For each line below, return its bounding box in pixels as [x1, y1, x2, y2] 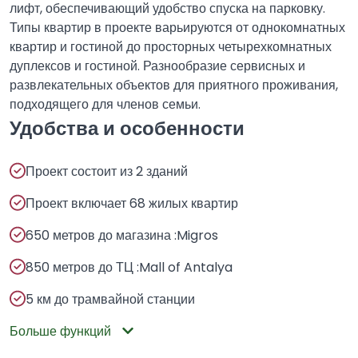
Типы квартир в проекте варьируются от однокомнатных [10, 18, 345, 37]
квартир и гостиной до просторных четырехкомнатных [10, 38, 332, 56]
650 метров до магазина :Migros [26, 226, 218, 245]
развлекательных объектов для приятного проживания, [10, 76, 338, 94]
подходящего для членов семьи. [10, 95, 201, 113]
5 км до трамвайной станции [26, 290, 195, 308]
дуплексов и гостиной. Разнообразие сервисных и [10, 57, 305, 75]
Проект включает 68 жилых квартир [26, 194, 238, 213]
